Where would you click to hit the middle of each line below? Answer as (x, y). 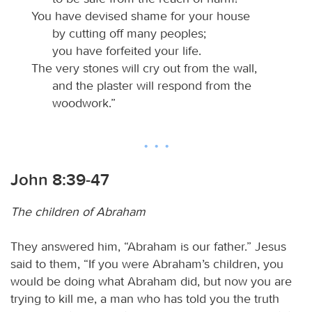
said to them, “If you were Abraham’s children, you (147, 264)
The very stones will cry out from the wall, (144, 68)
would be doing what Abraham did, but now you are (151, 281)
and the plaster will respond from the (152, 85)
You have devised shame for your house (141, 16)
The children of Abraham (78, 211)
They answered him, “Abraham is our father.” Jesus (148, 246)
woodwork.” (84, 103)
